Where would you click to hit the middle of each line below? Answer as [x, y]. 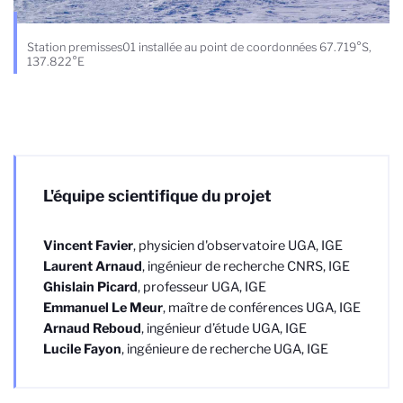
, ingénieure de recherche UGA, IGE [225, 349]
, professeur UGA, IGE [202, 287]
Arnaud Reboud [92, 329]
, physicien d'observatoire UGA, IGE [238, 246]
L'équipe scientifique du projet [157, 196]
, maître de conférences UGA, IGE [262, 308]
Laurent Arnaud [93, 267]
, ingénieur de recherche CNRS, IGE [246, 267]
